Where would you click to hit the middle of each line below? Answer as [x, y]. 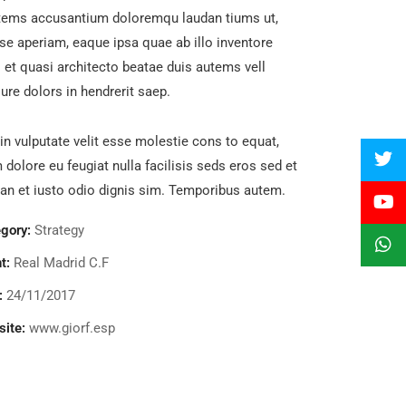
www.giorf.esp [72, 328]
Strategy [59, 230]
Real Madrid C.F [61, 263]
